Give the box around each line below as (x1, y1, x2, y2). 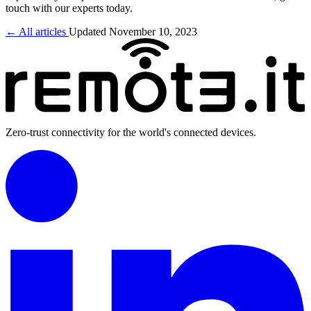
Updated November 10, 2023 (69, 25, 197, 37)
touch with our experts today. (6, 1, 133, 14)
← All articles (6, 25, 69, 37)
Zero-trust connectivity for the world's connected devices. (6, 126, 256, 139)
